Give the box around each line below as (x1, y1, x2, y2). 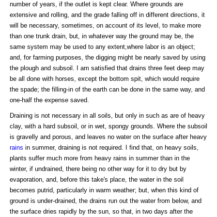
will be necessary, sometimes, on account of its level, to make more (10, 21, 201, 29)
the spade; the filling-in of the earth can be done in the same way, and (10, 85, 205, 93)
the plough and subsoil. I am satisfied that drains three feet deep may (10, 64, 204, 72)
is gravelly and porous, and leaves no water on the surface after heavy (10, 133, 207, 140)
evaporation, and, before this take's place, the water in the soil (10, 175, 184, 183)
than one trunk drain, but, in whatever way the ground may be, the (10, 32, 194, 40)
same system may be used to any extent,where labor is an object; (10, 43, 195, 50)
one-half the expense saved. (10, 96, 89, 104)
